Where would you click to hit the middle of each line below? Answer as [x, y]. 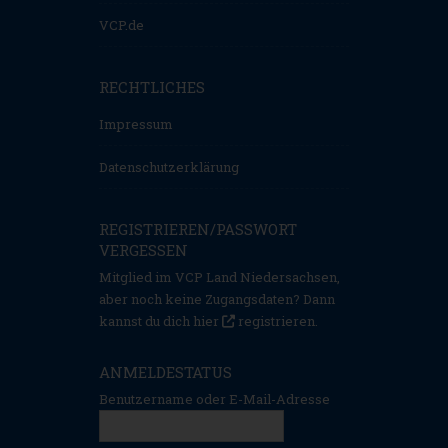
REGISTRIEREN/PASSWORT [198, 229]
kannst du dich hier [160, 321]
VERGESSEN [143, 250]
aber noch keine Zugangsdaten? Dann [217, 299]
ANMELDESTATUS [165, 372]
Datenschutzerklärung [169, 167]
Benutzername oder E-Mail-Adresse [214, 399]
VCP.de [121, 25]
